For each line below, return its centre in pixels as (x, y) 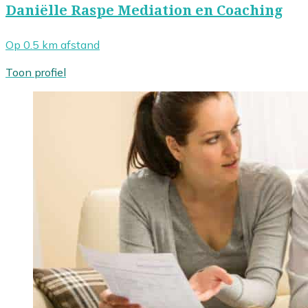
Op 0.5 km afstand (53, 45)
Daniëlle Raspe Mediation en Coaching (144, 10)
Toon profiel (36, 73)
